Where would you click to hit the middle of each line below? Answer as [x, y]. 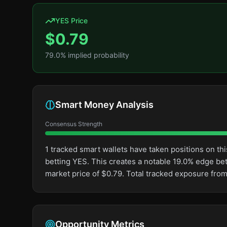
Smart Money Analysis [104, 105]
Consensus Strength [74, 124]
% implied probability [95, 55]
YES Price [71, 21]
